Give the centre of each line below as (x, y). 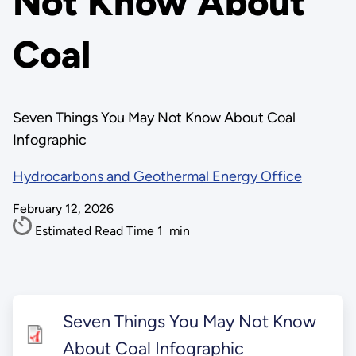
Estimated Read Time (96, 231)
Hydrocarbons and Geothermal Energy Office (157, 176)
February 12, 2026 (63, 209)
